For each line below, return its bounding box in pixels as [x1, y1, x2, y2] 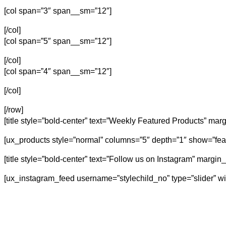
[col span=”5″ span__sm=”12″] [4, 36, 111, 45]
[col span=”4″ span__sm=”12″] [4, 67, 111, 76]
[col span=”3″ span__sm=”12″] [4, 6, 111, 15]
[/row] [4, 105, 23, 114]
